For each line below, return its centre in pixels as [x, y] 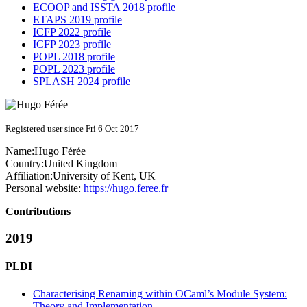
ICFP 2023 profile [72, 45]
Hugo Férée [60, 151]
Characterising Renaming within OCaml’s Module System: [160, 293]
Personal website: [43, 188]
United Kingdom [81, 164]
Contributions [38, 212]
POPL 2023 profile [74, 69]
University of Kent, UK [104, 176]
